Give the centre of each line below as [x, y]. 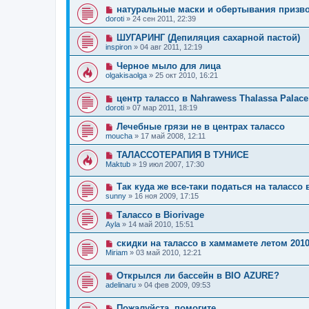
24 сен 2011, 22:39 [164, 19]
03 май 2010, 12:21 [169, 253]
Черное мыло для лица [168, 66]
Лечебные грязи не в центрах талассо [200, 126]
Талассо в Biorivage [160, 215]
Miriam [117, 253]
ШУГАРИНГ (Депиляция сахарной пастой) [208, 38]
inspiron [119, 47]
